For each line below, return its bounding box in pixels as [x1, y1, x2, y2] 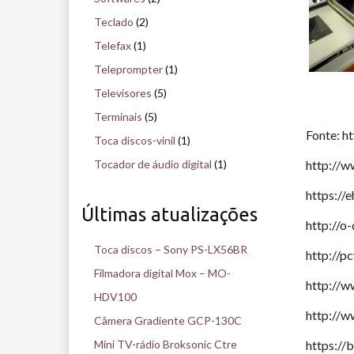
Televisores [94, 86, 152, 100]
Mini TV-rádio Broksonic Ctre [94, 337, 237, 352]
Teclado [94, 15, 134, 29]
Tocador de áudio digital [94, 157, 212, 171]
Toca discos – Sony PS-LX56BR [94, 243, 247, 257]
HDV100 [94, 290, 137, 304]
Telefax [94, 39, 131, 53]
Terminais [94, 110, 142, 124]
